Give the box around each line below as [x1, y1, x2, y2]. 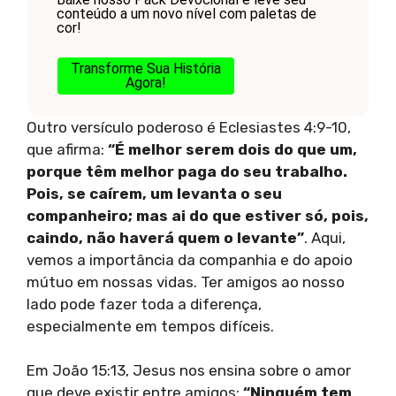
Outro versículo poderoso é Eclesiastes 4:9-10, [27, 118, 351, 136]
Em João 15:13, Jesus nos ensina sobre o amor [27, 362, 351, 380]
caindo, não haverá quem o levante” [27, 228, 304, 247]
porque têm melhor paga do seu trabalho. [27, 162, 347, 180]
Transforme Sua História [70, 59, 221, 77]
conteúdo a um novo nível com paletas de [56, 4, 316, 22]
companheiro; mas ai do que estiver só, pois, [27, 206, 369, 225]
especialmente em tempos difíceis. [27, 316, 274, 335]
